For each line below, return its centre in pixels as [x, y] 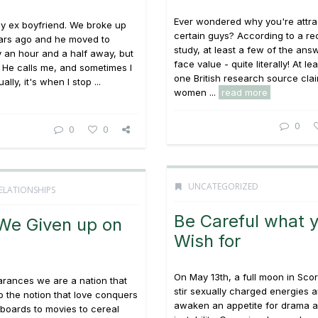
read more [245, 92]
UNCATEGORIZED [222, 186]
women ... [196, 92]
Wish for [207, 241]
